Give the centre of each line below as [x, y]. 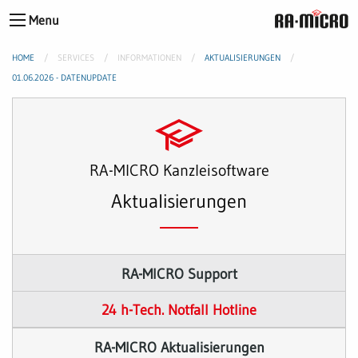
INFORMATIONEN [149, 58]
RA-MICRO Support [179, 273]
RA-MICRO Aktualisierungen [179, 347]
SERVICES [76, 58]
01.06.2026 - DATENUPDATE [64, 78]
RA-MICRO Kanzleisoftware [179, 170]
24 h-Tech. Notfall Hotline [179, 310]
